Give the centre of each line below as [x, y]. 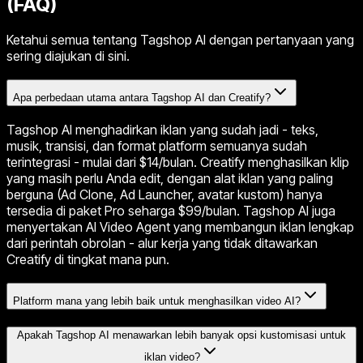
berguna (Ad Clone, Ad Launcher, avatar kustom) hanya [164, 194]
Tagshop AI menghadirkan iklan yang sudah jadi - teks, [162, 129]
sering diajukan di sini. [68, 56]
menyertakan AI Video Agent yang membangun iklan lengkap [180, 226]
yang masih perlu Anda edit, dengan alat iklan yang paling [170, 178]
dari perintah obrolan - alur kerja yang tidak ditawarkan [162, 243]
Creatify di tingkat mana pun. [88, 259]
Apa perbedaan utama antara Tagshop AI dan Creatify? [142, 98]
